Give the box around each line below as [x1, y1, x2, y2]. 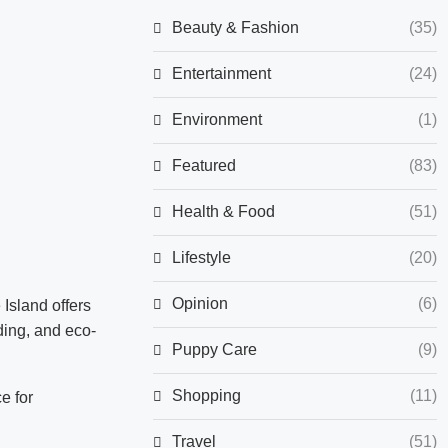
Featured [172, 156, 237, 174]
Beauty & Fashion [172, 18, 300, 36]
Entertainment [172, 64, 272, 82]
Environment [172, 110, 263, 128]
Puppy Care [172, 340, 258, 358]
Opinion [172, 294, 229, 312]
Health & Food [172, 202, 276, 220]
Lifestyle [172, 248, 232, 266]
